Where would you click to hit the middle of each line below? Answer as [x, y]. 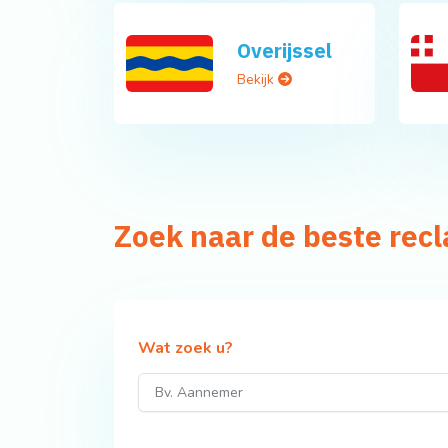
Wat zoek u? [185, 347]
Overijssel [284, 50]
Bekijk [257, 79]
